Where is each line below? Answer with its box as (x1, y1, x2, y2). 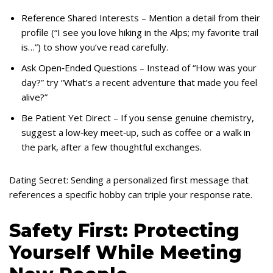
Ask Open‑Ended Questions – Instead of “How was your (21, 62, 257, 74)
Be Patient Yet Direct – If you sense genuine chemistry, (21, 112, 254, 124)
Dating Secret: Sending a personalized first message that (9, 174, 249, 186)
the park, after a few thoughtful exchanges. (21, 141, 202, 153)
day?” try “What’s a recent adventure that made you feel (21, 76, 257, 88)
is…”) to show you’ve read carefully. (21, 41, 168, 53)
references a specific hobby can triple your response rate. (9, 188, 252, 200)
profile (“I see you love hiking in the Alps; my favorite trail (21, 26, 258, 38)
